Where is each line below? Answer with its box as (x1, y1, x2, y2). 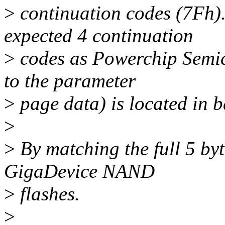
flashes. (15, 183, 80, 205)
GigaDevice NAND (4, 160, 155, 182)
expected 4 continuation (4, 25, 193, 47)
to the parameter (4, 70, 136, 92)
